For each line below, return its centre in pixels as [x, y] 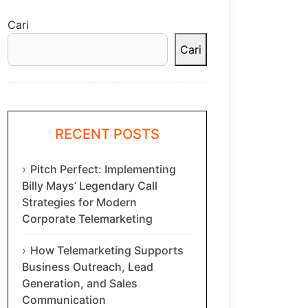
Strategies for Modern [79, 202]
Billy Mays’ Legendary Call [90, 185]
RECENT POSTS [107, 134]
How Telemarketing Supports [107, 250]
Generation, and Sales [80, 283]
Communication [64, 299]
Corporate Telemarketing [87, 218]
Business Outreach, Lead [88, 266]
